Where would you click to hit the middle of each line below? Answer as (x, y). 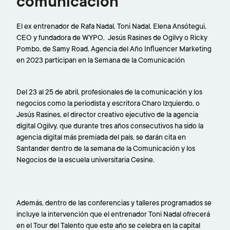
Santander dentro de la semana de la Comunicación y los (106, 148)
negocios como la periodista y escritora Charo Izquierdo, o (108, 103)
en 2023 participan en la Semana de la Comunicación (101, 60)
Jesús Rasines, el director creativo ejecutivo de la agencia (107, 114)
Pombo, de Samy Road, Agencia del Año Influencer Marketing (114, 49)
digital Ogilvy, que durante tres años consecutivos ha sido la (110, 126)
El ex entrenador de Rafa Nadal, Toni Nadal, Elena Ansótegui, (111, 26)
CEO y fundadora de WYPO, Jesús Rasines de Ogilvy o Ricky (112, 37)
